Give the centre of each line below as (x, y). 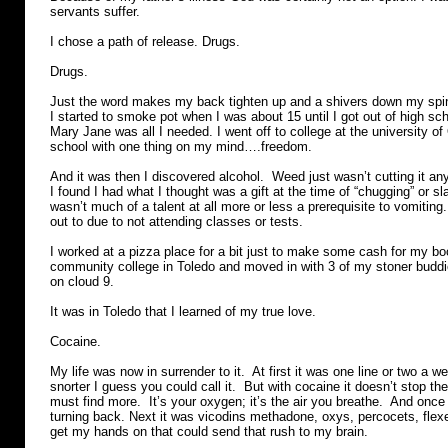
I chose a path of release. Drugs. (145, 41)
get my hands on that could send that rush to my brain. (209, 431)
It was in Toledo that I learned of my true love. (185, 311)
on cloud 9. (84, 281)
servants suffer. (95, 11)
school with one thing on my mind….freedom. (183, 146)
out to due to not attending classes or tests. (176, 221)
